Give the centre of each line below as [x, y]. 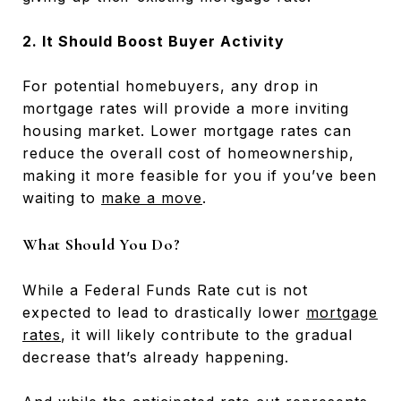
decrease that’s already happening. [156, 357]
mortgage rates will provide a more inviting [186, 108]
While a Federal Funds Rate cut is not [165, 290]
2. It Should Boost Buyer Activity [154, 41]
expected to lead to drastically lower [164, 312]
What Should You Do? [102, 244]
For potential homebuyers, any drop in [171, 85]
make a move [152, 197]
